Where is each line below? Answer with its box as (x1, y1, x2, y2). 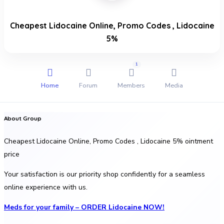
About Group (4, 114, 41, 122)
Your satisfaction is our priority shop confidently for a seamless (4, 169, 205, 179)
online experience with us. (4, 182, 87, 192)
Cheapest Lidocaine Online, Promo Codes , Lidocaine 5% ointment (4, 136, 213, 146)
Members (117, 81, 145, 89)
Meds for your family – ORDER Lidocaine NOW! (4, 202, 164, 212)
